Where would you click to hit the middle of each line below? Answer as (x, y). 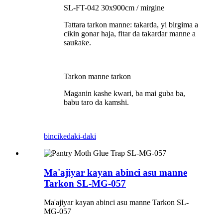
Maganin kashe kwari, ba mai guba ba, (124, 94)
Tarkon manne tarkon (97, 77)
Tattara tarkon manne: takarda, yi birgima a (131, 25)
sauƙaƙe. (78, 43)
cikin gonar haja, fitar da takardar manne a (130, 34)
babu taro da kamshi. (96, 103)
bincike (55, 136)
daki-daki (81, 136)
